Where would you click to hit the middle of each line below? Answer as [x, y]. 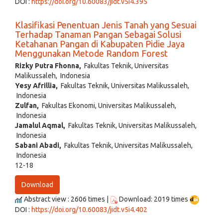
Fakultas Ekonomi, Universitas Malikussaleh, [108, 105]
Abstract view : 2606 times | [66, 199]
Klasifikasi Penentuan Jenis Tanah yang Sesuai [106, 25]
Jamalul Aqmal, [40, 125]
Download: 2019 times [154, 199]
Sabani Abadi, [38, 145]
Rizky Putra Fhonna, [48, 65]
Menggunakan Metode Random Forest [91, 53]
